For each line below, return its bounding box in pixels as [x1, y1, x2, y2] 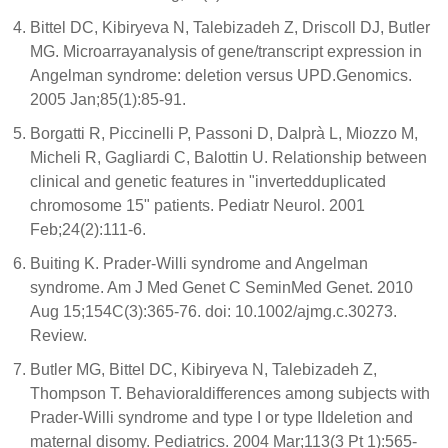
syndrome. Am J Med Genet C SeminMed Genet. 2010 [30, 279, 413, 296]
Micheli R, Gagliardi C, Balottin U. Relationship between [30, 149, 427, 166]
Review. [30, 327, 87, 344]
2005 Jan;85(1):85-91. [30, 91, 186, 108]
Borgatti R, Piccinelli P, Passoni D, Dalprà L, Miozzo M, [30, 125, 418, 142]
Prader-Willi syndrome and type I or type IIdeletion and [30, 409, 413, 426]
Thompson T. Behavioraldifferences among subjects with [30, 385, 430, 402]
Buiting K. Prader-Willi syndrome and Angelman [30, 255, 368, 272]
